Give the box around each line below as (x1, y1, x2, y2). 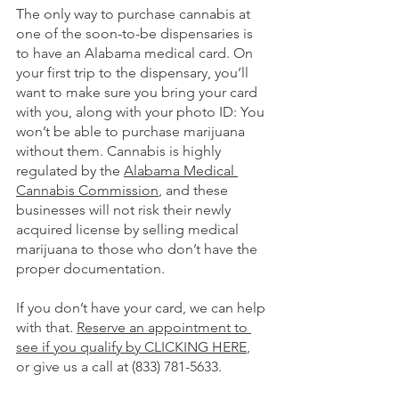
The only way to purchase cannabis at (16, 4, 254, 22)
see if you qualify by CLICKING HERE (16, 338, 247, 355)
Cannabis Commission (16, 181, 159, 199)
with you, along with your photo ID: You (16, 102, 268, 120)
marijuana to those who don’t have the (16, 240, 261, 257)
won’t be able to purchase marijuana (16, 122, 248, 140)
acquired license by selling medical (16, 220, 242, 238)
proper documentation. (16, 259, 168, 277)
